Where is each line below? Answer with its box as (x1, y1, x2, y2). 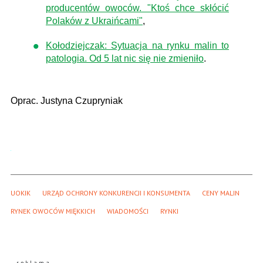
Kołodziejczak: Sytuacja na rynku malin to (46, 40, 229, 50)
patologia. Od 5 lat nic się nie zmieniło (46, 53, 204, 63)
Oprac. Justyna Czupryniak (11, 95, 123, 106)
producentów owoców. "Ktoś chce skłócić (46, 2, 229, 13)
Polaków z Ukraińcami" (46, 15, 143, 26)
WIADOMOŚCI (107, 206, 149, 215)
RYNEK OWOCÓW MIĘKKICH (11, 206, 95, 215)
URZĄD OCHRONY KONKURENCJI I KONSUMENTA (42, 188, 190, 197)
